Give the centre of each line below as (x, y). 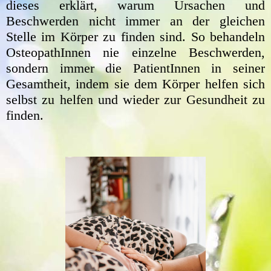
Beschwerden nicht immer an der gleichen (135, 21)
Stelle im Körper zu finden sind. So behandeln (135, 36)
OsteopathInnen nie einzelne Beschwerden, (135, 52)
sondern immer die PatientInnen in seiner (135, 68)
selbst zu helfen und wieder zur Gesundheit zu (135, 99)
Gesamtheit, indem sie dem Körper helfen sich (135, 83)
